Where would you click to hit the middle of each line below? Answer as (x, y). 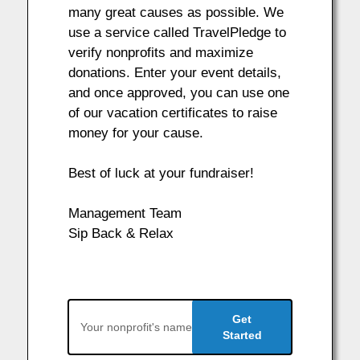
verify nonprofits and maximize (160, 53)
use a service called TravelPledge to (177, 33)
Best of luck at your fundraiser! (161, 173)
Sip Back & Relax (121, 233)
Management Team (125, 213)
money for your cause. (135, 133)
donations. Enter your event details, (174, 73)
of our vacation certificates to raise (172, 113)
